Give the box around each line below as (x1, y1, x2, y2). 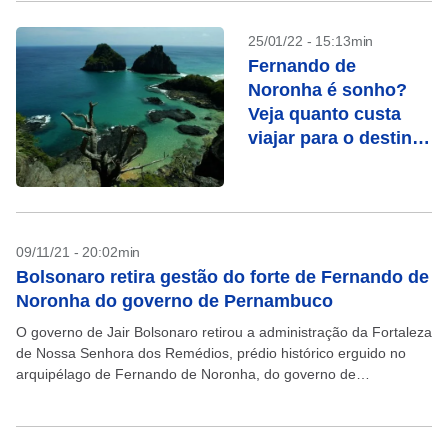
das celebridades (248, 152, 394, 172)
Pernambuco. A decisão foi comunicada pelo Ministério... (16, 387, 375, 403)
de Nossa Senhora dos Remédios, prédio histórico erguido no (16, 345, 406, 361)
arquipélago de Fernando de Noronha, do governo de (16, 366, 356, 382)
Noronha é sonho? (248, 80, 407, 100)
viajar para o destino (248, 128, 423, 148)
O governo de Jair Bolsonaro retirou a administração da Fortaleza (16, 324, 432, 340)
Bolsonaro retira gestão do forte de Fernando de (16, 267, 429, 287)
